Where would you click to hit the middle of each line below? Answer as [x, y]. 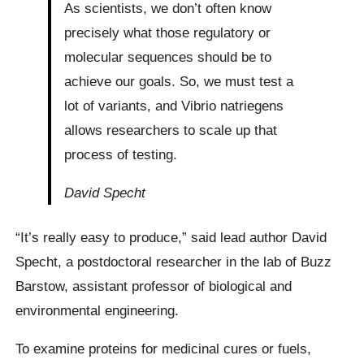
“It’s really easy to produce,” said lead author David [171, 237]
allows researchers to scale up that [171, 130]
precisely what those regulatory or [168, 32]
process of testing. [121, 154]
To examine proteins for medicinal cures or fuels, [164, 349]
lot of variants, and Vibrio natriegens [174, 105]
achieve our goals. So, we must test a [179, 81]
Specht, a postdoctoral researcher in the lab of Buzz [174, 261]
